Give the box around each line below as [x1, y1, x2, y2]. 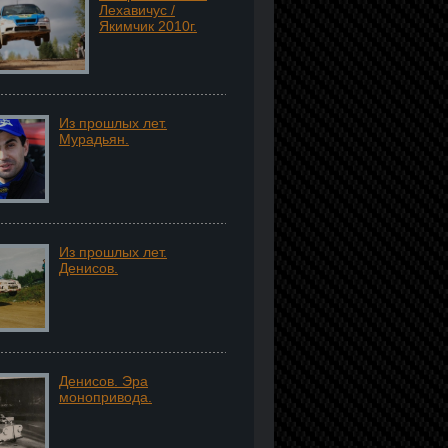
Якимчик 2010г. [99, 18, 197, 34]
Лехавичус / [99, 2, 175, 18]
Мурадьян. [59, 131, 129, 147]
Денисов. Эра [59, 373, 148, 389]
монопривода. [59, 389, 152, 405]
